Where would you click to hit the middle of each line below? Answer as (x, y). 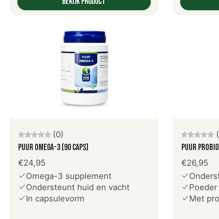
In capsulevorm (55, 198)
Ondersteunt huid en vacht (78, 187)
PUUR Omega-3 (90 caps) (53, 147)
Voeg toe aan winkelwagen (84, 122)
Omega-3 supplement (69, 176)
